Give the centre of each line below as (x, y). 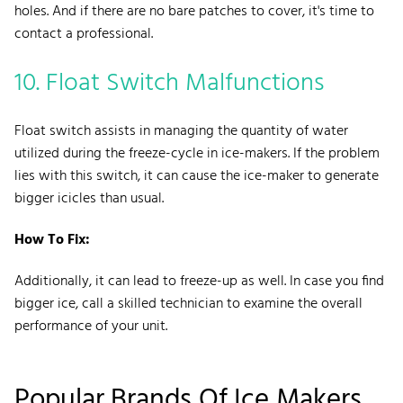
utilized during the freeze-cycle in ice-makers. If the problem (197, 153)
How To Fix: (52, 240)
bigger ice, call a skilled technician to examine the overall (188, 304)
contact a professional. (85, 34)
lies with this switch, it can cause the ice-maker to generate (197, 176)
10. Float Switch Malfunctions (169, 83)
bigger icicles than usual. (91, 198)
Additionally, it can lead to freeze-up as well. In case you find (199, 281)
